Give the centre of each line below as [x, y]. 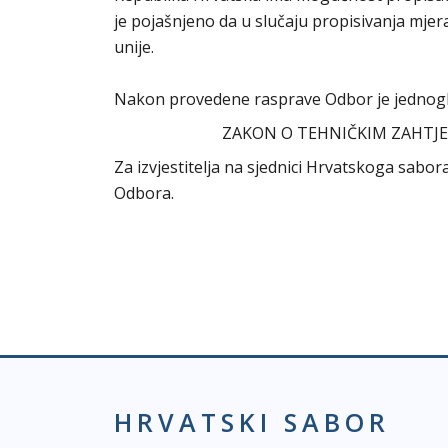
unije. [148, 47]
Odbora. [144, 193]
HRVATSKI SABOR [252, 422]
